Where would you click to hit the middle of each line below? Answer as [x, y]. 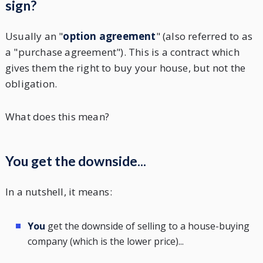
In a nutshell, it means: [58, 191]
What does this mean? [58, 116]
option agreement [109, 36]
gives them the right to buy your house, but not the [125, 68]
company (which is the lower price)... [105, 241]
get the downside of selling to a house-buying [147, 226]
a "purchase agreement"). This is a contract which [122, 52]
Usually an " [34, 36]
